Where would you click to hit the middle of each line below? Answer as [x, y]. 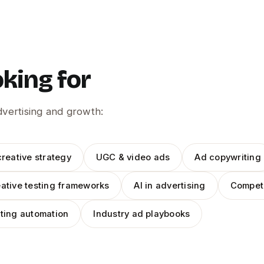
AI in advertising [170, 186]
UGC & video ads [133, 157]
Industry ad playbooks [142, 214]
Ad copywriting [228, 157]
